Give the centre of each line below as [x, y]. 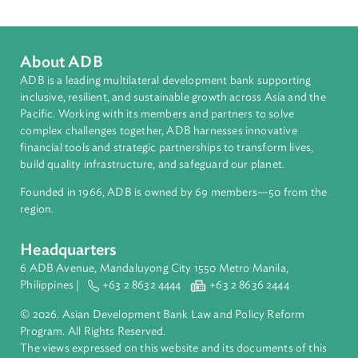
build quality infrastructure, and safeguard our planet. [169, 301]
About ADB [68, 188]
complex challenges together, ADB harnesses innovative [176, 264]
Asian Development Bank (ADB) [120, 34]
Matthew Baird [72, 16]
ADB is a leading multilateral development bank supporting [184, 208]
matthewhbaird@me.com [103, 69]
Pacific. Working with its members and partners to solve [174, 245]
